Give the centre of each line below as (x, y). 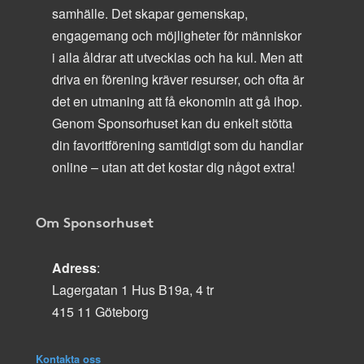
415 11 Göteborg (100, 311)
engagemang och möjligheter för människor (177, 35)
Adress (74, 267)
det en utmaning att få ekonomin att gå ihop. (177, 101)
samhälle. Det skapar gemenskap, (150, 13)
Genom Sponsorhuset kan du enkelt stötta (172, 123)
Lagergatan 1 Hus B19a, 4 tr (133, 289)
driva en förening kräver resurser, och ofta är (178, 79)
